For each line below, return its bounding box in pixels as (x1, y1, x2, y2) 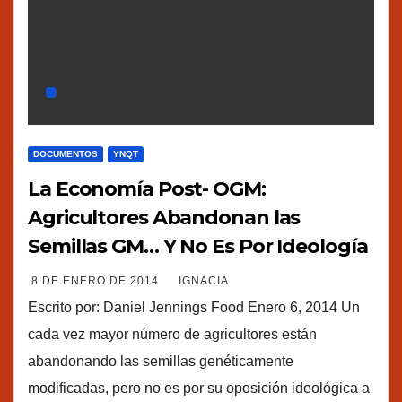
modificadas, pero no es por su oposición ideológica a (28, 380, 370, 396)
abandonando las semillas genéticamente (28, 353, 293, 369)
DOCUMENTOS (33, 148, 98, 159)
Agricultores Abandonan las (28, 205, 301, 230)
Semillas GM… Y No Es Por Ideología (28, 233, 368, 258)
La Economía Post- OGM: (28, 176, 266, 201)
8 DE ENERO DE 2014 (31, 274, 162, 287)
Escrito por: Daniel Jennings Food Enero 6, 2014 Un (28, 299, 360, 315)
